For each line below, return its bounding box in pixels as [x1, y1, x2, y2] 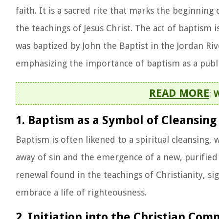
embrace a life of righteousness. [16, 187, 147, 197]
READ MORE [149, 87, 209, 99]
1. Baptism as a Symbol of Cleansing [16, 113, 217, 127]
